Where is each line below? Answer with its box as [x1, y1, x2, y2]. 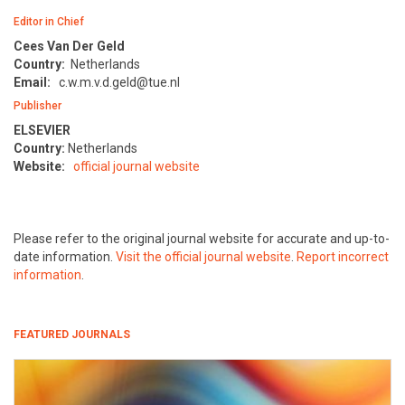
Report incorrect [297, 250, 389, 265]
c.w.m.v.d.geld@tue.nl [59, 75, 180, 90]
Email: [14, 75, 51, 90]
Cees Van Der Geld [14, 39, 125, 54]
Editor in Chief [14, 15, 84, 29]
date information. [14, 250, 116, 265]
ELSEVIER [14, 123, 71, 138]
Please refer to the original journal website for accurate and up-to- [14, 231, 390, 247]
